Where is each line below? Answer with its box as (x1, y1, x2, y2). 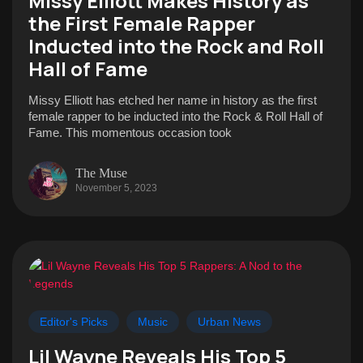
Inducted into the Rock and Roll (28, 32, 324, 59)
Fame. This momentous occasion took (28, 126, 232, 139)
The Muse (75, 165, 127, 180)
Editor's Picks (40, 315, 108, 328)
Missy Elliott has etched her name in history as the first (28, 93, 317, 107)
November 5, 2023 (75, 181, 157, 194)
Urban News (198, 315, 261, 328)
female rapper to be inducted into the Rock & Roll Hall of (28, 109, 322, 123)
